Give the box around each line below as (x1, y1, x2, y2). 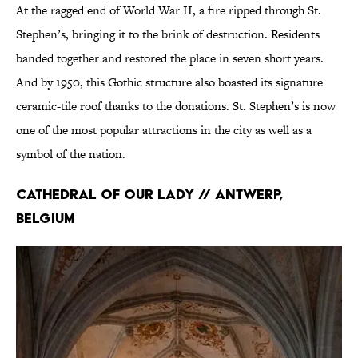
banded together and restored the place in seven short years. (16, 50, 324, 67)
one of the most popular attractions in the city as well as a (16, 121, 312, 139)
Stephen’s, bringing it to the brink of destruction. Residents (16, 26, 320, 43)
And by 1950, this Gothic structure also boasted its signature (16, 74, 323, 91)
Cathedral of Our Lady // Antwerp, (16, 185, 282, 203)
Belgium (16, 209, 75, 227)
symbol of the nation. (16, 145, 125, 163)
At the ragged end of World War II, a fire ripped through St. (16, 2, 321, 19)
